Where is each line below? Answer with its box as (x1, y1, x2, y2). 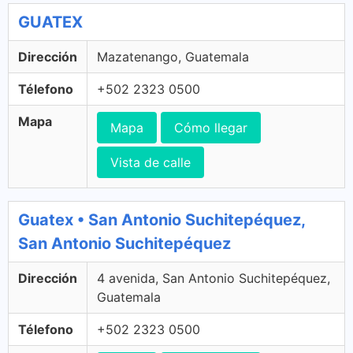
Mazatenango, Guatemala (97, 48, 249, 65)
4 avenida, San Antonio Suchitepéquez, (97, 269, 330, 286)
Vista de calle (110, 154, 191, 170)
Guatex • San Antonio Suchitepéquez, (18, 210, 305, 229)
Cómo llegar (174, 119, 247, 136)
